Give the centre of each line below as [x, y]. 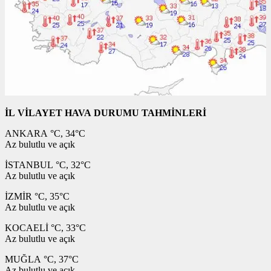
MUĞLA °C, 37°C [42, 259]
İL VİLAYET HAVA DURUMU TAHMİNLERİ [106, 113]
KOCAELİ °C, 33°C [45, 227]
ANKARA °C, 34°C [45, 133]
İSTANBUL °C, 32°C [48, 165]
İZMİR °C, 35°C [37, 196]
